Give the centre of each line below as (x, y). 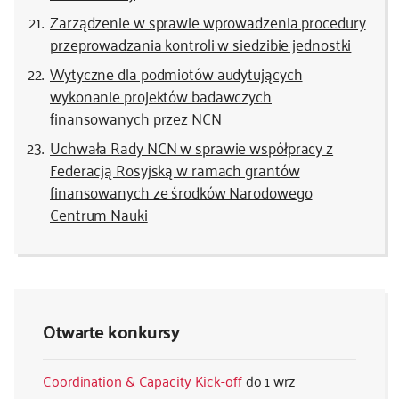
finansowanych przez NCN (136, 118)
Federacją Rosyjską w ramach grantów (175, 169)
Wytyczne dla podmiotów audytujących (176, 73)
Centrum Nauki (99, 214)
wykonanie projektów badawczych (161, 95)
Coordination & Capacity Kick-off (142, 381)
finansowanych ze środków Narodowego (181, 191)
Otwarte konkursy (111, 331)
